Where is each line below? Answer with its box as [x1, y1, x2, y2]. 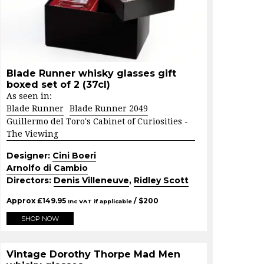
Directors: [6, 175, 54, 186]
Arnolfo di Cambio [6, 163, 88, 174]
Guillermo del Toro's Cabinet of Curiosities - [6, 117, 188, 127]
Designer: [6, 150, 52, 161]
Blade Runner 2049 [70, 104, 148, 114]
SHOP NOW [21, 214, 59, 223]
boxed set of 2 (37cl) [6, 79, 110, 91]
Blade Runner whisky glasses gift [6, 68, 176, 80]
